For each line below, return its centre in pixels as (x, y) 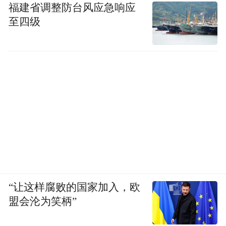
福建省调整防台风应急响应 (72, 7)
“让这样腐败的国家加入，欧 (75, 187)
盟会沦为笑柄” (43, 201)
